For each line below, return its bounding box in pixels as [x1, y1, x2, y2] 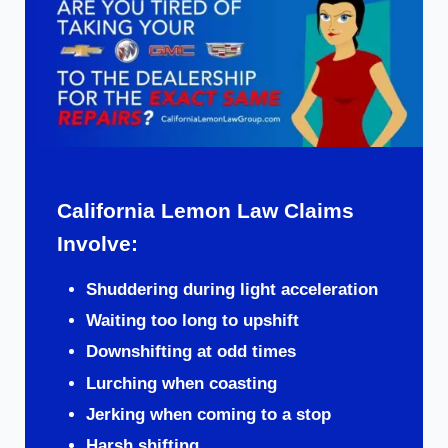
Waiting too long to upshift [85, 311, 299, 331]
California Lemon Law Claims [56, 199, 354, 223]
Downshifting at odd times [85, 342, 296, 362]
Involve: [56, 232, 138, 256]
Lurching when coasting [85, 373, 277, 393]
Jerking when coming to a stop [85, 405, 331, 424]
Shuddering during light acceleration [85, 279, 378, 299]
